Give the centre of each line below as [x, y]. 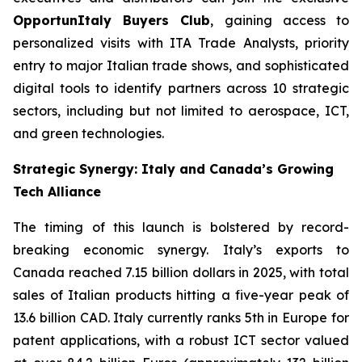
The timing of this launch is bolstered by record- [181, 227]
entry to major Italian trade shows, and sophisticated [181, 65]
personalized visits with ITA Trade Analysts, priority [181, 43]
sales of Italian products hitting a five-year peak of [181, 295]
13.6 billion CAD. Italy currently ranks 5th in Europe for [181, 318]
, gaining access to [280, 20]
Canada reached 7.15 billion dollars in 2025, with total [181, 272]
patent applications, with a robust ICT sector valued [181, 340]
